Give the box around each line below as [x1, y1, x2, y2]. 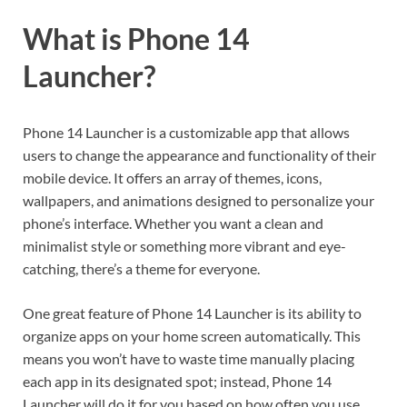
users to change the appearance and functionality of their [23, 145, 376, 164]
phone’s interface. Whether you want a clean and [23, 213, 323, 232]
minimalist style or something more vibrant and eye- [23, 236, 346, 254]
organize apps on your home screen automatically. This [23, 326, 361, 344]
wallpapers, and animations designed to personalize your [23, 191, 374, 209]
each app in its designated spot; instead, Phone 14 [23, 372, 332, 390]
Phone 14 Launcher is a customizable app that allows [23, 123, 350, 141]
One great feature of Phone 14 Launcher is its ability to [23, 303, 362, 322]
